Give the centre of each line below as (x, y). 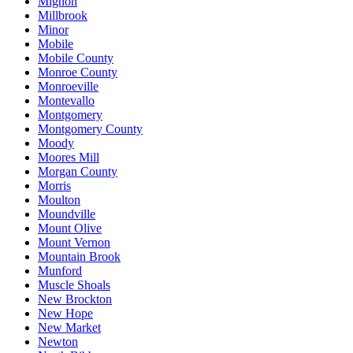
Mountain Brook (79, 256)
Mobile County (76, 58)
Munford (60, 270)
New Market (69, 327)
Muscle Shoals (74, 284)
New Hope (65, 313)
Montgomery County (90, 128)
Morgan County (78, 171)
